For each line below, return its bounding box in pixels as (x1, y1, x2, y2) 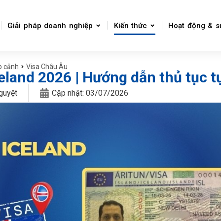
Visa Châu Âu (26, 62, 68, 71)
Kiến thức (113, 21, 147, 30)
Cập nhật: (52, 88, 86, 98)
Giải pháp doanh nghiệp (7, 21, 93, 30)
